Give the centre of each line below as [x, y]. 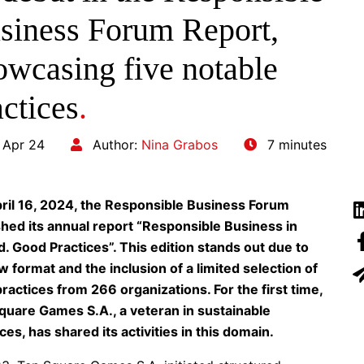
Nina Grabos [180, 144]
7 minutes [295, 144]
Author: [115, 144]
